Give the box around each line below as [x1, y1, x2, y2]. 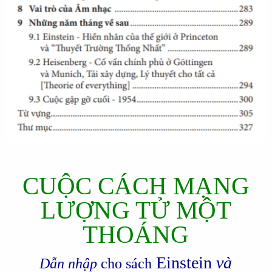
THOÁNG [83, 220, 189, 248]
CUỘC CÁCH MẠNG [22, 172, 250, 200]
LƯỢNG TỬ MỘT [40, 196, 231, 224]
